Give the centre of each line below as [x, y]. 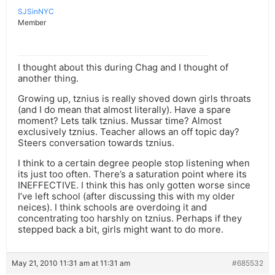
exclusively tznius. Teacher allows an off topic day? [129, 132]
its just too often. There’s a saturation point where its [132, 174]
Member [32, 23]
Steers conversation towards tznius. [96, 143]
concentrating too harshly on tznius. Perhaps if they [130, 219]
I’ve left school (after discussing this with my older [126, 196]
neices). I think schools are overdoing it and [112, 207]
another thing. [48, 79]
